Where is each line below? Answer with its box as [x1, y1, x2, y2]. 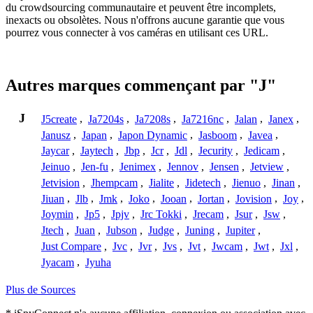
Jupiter [226, 224, 255, 237]
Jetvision [41, 176, 80, 189]
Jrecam [193, 208, 224, 221]
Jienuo [232, 176, 261, 189]
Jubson [106, 224, 137, 237]
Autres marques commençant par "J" [6, 76, 276, 95]
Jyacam [41, 256, 74, 268]
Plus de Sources [6, 284, 75, 296]
